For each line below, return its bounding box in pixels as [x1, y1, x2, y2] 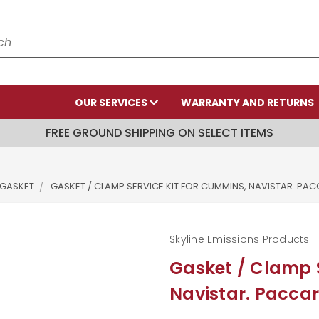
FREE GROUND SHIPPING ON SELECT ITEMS [46, 125, 273, 141]
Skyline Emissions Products [169, 232, 310, 246]
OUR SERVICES [75, 95, 150, 110]
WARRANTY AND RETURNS [181, 95, 314, 110]
